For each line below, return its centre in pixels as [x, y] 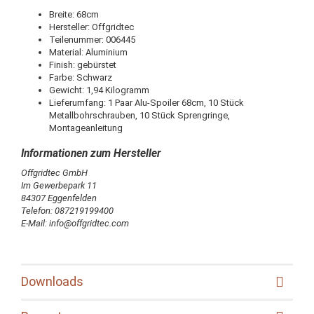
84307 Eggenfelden [59, 198]
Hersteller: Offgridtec [91, 27]
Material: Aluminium [88, 53]
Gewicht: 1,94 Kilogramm [99, 90]
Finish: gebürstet [83, 65]
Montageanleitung [86, 128]
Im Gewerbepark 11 [59, 185]
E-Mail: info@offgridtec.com [75, 223]
